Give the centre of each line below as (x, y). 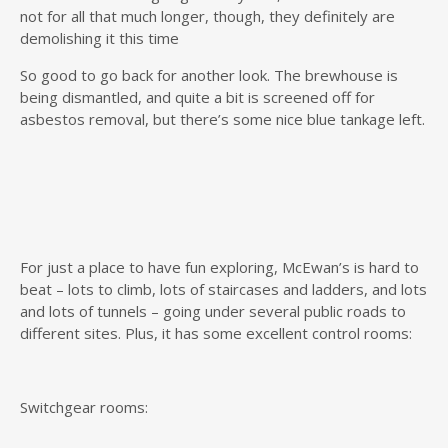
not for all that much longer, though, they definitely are (207, 15)
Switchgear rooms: (84, 406)
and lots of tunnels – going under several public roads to (213, 310)
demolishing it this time (101, 37)
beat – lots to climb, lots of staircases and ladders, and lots (223, 288)
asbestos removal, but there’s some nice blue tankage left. (222, 118)
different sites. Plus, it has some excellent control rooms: (216, 332)
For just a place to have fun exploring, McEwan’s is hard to (219, 266)
